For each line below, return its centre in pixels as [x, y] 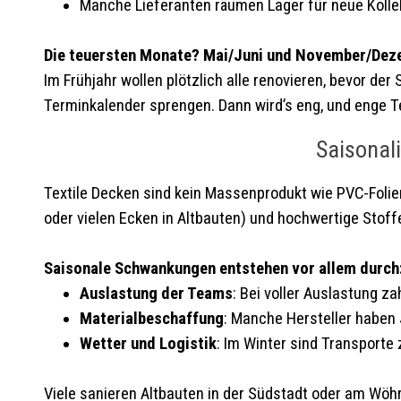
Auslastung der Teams [156, 294]
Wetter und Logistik [148, 344]
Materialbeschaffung [151, 319]
